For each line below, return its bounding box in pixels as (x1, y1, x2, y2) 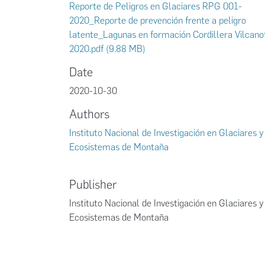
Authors (69, 107, 109, 121)
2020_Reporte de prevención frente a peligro (69, 15, 246, 26)
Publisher (69, 177, 117, 192)
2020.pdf (69, 43, 104, 54)
